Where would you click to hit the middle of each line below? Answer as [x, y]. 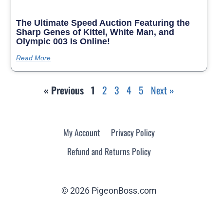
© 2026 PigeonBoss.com [109, 191]
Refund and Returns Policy [109, 152]
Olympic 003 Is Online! [63, 41]
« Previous [64, 90]
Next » [163, 90]
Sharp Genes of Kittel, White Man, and [95, 32]
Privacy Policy [133, 133]
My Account [82, 133]
